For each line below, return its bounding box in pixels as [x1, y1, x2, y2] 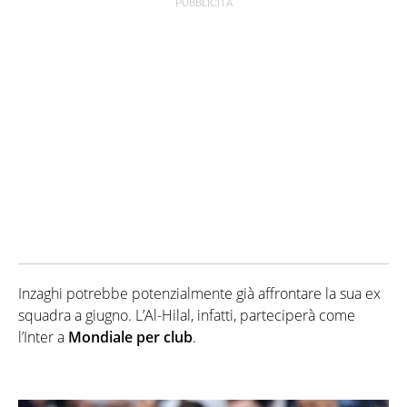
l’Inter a [18, 326, 68, 347]
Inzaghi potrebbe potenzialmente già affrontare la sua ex [18, 283, 381, 303]
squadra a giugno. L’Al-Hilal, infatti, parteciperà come [18, 304, 355, 325]
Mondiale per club [68, 326, 193, 347]
